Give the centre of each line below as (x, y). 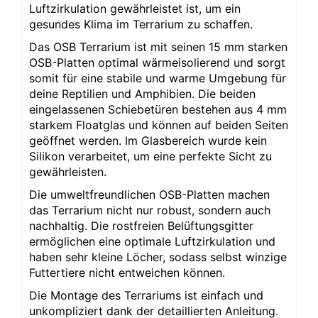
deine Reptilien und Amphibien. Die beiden (142, 93)
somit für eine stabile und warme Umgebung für (158, 78)
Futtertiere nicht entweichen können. (127, 272)
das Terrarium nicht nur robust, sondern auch (150, 210)
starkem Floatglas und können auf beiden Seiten (159, 125)
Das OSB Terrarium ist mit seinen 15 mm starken (158, 46)
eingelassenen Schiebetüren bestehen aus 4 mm (158, 109)
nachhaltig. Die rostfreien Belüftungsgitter (141, 225)
